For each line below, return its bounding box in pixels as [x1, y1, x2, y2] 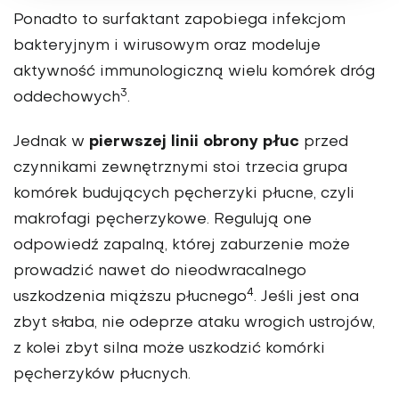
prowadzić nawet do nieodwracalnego [13, 265, 306, 280]
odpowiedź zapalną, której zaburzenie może [13, 239, 350, 254]
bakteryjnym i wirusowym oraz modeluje [13, 39, 321, 54]
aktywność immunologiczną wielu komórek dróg [13, 65, 375, 80]
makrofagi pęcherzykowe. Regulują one [13, 213, 312, 228]
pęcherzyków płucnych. [13, 368, 191, 383]
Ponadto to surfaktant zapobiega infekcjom [13, 13, 346, 28]
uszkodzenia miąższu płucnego [13, 290, 247, 305]
